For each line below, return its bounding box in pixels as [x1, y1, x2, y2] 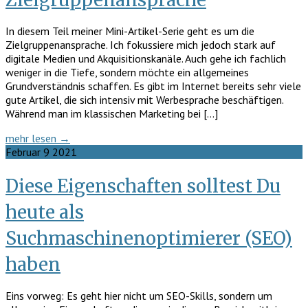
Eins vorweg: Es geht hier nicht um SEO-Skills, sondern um [5, 289, 272, 303]
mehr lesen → [5, 131, 70, 145]
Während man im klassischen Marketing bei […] [5, 106, 218, 120]
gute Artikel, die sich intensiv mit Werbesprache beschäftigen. [5, 92, 283, 107]
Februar [5, 144, 43, 159]
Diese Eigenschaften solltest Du [5, 175, 280, 198]
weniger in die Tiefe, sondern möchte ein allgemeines [5, 65, 249, 79]
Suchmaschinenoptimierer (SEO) [5, 227, 292, 250]
